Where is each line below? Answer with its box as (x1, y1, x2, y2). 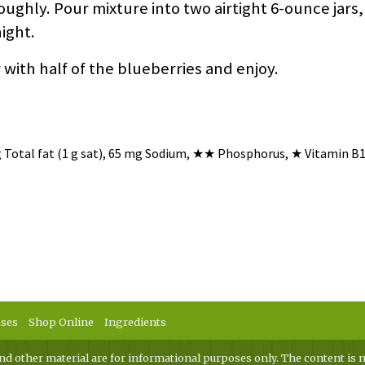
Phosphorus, (214, 145, 291, 162)
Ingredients (103, 315, 166, 328)
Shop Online (29, 315, 95, 328)
